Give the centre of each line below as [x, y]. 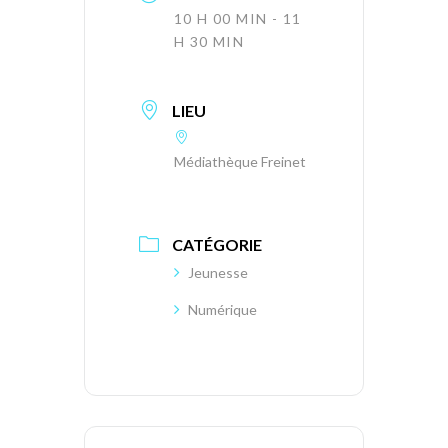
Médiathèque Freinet [240, 161]
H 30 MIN [209, 41]
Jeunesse [218, 272]
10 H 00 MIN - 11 [238, 18]
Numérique [222, 309]
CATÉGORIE [217, 244]
